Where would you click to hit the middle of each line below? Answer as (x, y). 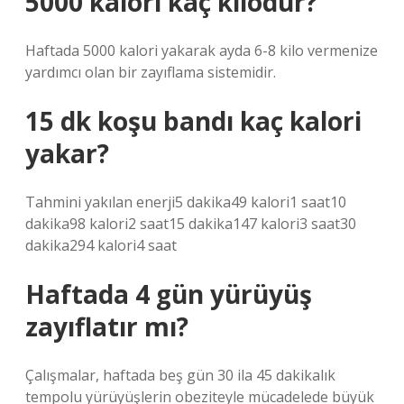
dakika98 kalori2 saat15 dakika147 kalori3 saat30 (191, 224)
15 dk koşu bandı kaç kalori (193, 121)
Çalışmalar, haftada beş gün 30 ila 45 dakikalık (180, 375)
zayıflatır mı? (107, 326)
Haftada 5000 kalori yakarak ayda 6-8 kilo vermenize (202, 50)
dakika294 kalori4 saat (101, 245)
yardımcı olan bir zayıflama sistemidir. (151, 72)
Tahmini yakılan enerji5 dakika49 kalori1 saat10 (186, 202)
